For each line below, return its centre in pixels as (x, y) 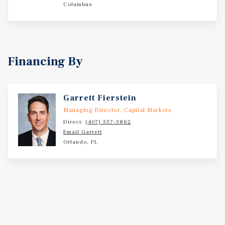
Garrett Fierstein (100, 98)
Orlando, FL (81, 142)
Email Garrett (83, 132)
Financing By (45, 62)
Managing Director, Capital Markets (118, 110)
